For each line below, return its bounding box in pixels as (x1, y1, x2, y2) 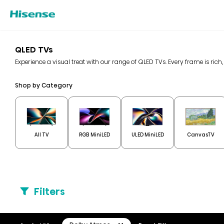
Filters (34, 184, 65, 198)
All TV (34, 131, 49, 138)
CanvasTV (186, 131, 214, 138)
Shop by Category (15, 81, 72, 89)
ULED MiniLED (131, 131, 164, 138)
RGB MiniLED (79, 131, 110, 138)
